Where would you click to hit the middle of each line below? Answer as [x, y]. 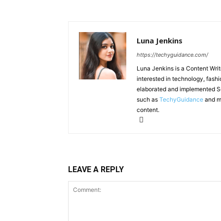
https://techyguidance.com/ [172, 55]
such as [148, 99]
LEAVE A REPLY [96, 169]
